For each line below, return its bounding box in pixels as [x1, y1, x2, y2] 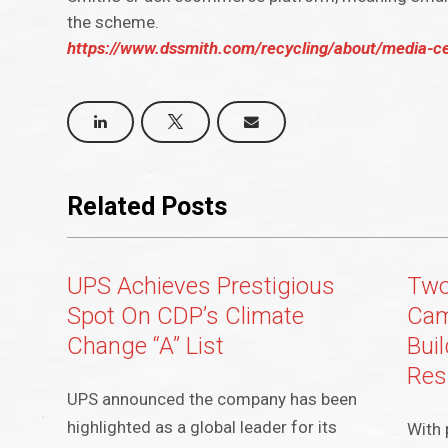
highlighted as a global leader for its [67, 417, 338, 438]
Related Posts [67, 192, 228, 221]
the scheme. [67, 12, 160, 33]
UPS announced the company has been [67, 389, 358, 410]
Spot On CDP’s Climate [67, 302, 305, 331]
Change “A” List [67, 332, 225, 361]
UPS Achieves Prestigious [67, 272, 336, 301]
